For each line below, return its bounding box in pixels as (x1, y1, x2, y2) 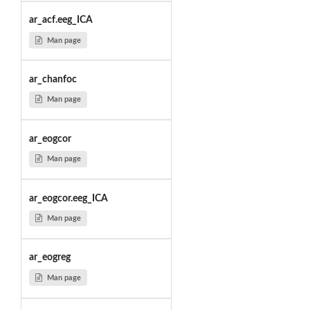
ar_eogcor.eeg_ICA (28, 193, 108, 203)
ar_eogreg (28, 253, 71, 263)
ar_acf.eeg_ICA (28, 15, 93, 26)
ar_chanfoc (28, 74, 77, 84)
